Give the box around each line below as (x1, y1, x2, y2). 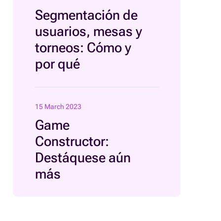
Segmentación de (35, 7, 138, 23)
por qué (35, 56, 80, 72)
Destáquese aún (35, 149, 131, 166)
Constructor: (35, 133, 109, 149)
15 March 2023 (35, 103, 81, 110)
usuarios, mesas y (35, 23, 142, 39)
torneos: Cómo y (35, 39, 131, 56)
